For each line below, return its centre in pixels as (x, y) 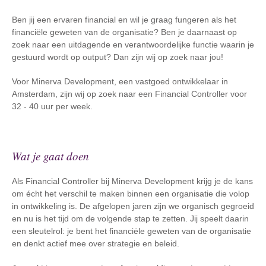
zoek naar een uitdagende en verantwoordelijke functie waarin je (133, 45)
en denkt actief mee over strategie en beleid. (96, 243)
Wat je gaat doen (50, 156)
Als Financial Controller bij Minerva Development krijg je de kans (132, 181)
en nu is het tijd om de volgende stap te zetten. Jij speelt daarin (130, 218)
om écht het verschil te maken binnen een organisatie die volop (131, 194)
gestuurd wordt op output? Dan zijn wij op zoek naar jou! (119, 57)
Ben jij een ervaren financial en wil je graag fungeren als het (124, 20)
